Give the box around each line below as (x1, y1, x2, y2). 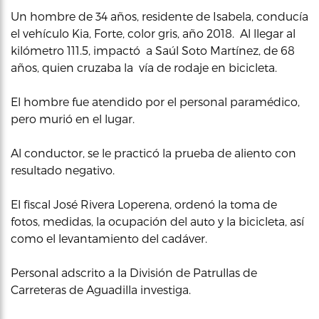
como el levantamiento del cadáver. (11, 231, 207, 245)
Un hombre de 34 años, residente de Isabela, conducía (11, 9, 308, 23)
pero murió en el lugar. (11, 111, 135, 125)
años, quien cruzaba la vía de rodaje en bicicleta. (11, 60, 277, 74)
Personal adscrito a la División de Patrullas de (11, 265, 257, 279)
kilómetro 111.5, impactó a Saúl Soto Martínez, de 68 (11, 43, 295, 57)
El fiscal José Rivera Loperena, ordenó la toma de (11, 197, 277, 211)
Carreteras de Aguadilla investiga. (11, 282, 191, 296)
